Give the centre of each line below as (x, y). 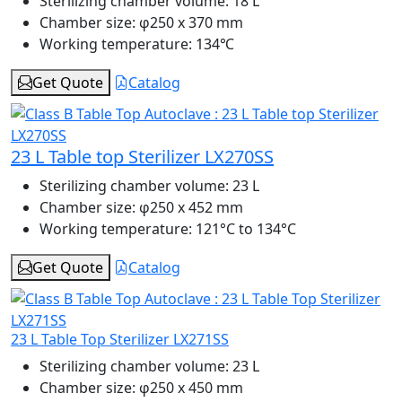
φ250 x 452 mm (189, 208)
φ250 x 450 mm (189, 388)
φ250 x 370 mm (189, 23)
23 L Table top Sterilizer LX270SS (142, 157)
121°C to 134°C (244, 229)
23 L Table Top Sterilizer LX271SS (120, 340)
